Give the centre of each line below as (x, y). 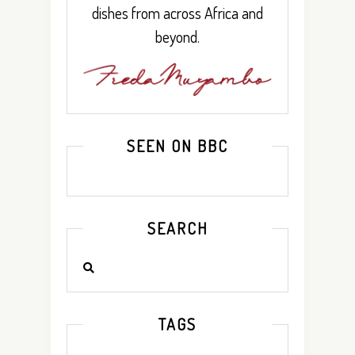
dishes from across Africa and (177, 13)
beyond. (177, 37)
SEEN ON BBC (177, 145)
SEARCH (177, 228)
